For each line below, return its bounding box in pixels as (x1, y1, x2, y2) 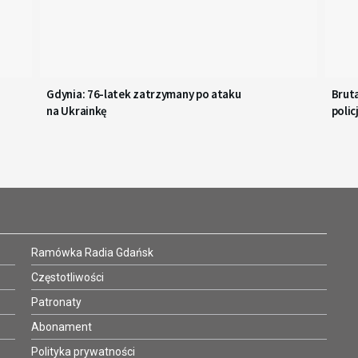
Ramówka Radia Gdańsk (31, 246, 153, 260)
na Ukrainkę (46, 103, 108, 119)
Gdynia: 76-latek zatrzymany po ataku (46, 86, 241, 102)
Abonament (31, 320, 92, 334)
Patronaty (31, 296, 82, 309)
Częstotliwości (31, 271, 104, 284)
